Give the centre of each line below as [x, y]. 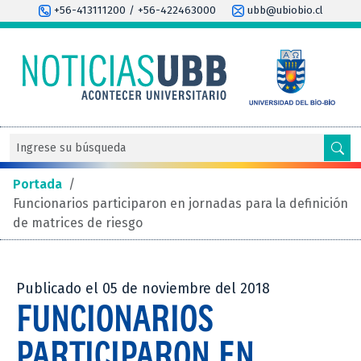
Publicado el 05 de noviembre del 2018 [143, 288]
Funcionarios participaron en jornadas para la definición [180, 203]
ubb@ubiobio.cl [283, 10]
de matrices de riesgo [78, 222]
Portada [37, 184]
